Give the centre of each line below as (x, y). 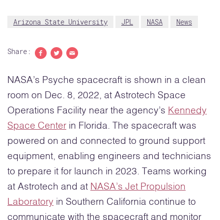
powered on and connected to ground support (106, 141)
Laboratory (30, 202)
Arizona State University (60, 22)
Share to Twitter (82, 64)
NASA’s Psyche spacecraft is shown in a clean (107, 81)
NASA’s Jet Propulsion (138, 187)
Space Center (37, 126)
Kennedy (187, 111)
